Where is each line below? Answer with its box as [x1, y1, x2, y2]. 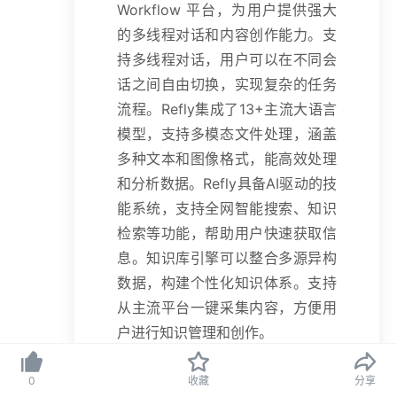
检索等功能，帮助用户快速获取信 [117, 224, 337, 242]
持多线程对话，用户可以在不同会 [117, 51, 337, 68]
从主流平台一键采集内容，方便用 [117, 299, 337, 316]
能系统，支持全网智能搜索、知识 [117, 199, 337, 217]
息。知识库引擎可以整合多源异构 [117, 249, 337, 267]
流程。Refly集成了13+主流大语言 [117, 100, 337, 118]
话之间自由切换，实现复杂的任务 [117, 75, 337, 93]
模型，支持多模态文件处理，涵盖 [117, 125, 337, 143]
